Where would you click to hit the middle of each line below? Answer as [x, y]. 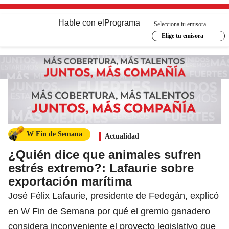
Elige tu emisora [182, 36]
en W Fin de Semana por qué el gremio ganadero [109, 211]
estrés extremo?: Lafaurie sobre [101, 168]
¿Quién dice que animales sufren [105, 154]
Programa [122, 23]
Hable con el [81, 23]
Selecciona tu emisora [180, 24]
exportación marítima [70, 181]
